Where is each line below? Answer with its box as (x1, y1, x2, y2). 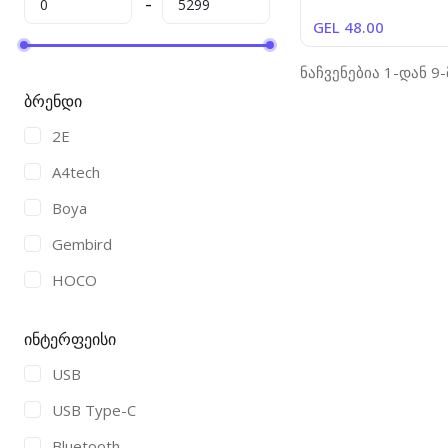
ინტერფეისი (24, 328, 117, 350)
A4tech (52, 162, 101, 182)
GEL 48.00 (313, 16, 385, 37)
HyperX (52, 306, 106, 326)
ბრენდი (24, 90, 83, 112)
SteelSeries (52, 414, 131, 434)
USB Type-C (52, 400, 137, 420)
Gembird (52, 234, 113, 254)
